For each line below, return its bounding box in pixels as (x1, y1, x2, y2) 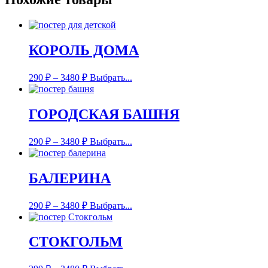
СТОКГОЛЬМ (29, 234, 123, 250)
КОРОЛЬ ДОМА (29, 42, 139, 59)
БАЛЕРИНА (29, 170, 111, 186)
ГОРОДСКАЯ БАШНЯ (29, 106, 179, 122)
